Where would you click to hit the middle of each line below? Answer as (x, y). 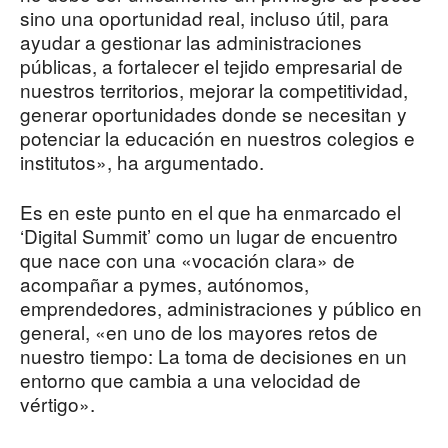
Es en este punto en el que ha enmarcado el (210, 212)
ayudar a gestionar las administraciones (191, 42)
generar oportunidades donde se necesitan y (213, 114)
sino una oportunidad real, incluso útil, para (204, 18)
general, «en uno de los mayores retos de (199, 332)
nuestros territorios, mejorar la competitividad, (214, 90)
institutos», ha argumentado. (142, 162)
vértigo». (57, 404)
